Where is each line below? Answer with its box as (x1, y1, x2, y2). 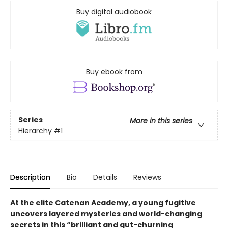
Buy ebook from (85, 67, 142, 77)
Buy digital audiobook (76, 7, 152, 17)
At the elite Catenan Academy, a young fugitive (10, 197, 196, 208)
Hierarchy (18, 125, 52, 136)
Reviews (133, 172, 161, 183)
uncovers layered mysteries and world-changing (10, 209, 202, 219)
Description (10, 172, 50, 183)
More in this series (130, 115, 192, 126)
